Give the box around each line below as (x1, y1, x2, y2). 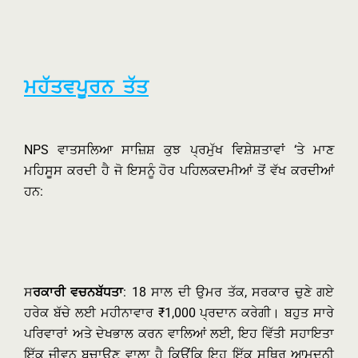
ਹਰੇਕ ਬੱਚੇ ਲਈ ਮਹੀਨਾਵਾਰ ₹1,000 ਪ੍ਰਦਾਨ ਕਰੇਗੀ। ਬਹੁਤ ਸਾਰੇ (24, 305, 334, 320)
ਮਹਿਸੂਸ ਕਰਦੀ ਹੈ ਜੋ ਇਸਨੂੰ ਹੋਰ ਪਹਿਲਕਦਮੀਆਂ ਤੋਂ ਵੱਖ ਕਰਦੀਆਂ (24, 163, 334, 178)
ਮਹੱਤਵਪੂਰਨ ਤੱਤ (24, 74, 149, 98)
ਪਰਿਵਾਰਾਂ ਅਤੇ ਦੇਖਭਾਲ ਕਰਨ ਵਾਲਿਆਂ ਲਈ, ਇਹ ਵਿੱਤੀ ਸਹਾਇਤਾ (24, 326, 334, 341)
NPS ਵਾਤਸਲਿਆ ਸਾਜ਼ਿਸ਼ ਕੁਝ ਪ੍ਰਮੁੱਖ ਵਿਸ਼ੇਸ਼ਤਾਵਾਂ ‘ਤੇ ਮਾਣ (24, 142, 334, 157)
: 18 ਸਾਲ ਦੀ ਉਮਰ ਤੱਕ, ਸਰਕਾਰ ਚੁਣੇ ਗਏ (123, 284, 335, 300)
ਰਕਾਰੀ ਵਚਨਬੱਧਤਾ (33, 284, 124, 300)
